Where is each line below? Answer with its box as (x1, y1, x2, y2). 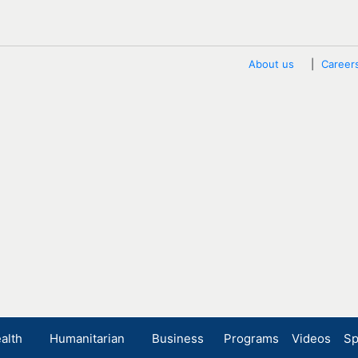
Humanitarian (50, 331, 125, 346)
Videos (292, 331, 331, 346)
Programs (224, 331, 279, 346)
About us (249, 58, 294, 70)
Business (152, 331, 204, 346)
